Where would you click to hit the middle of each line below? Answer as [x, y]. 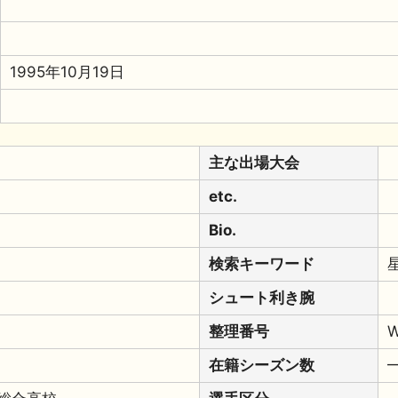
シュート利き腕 [262, 298]
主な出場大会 [254, 163]
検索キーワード [262, 264]
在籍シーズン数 [262, 365]
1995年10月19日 [67, 72]
